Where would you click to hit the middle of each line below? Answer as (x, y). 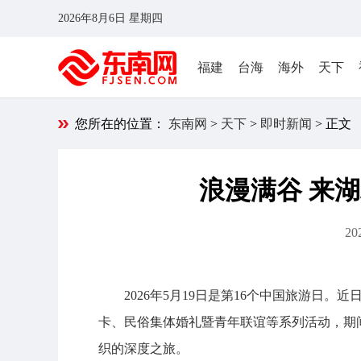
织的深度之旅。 (143, 349)
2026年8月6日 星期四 (114, 18)
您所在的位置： (122, 124)
